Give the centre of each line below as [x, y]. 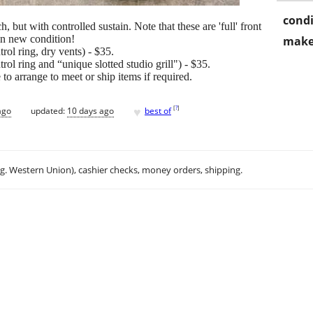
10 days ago [90, 110]
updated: [49, 110]
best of [158, 110]
